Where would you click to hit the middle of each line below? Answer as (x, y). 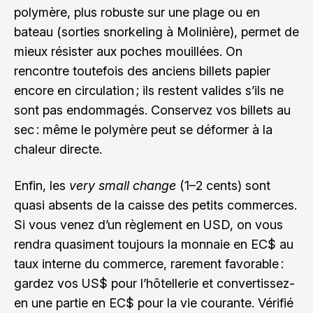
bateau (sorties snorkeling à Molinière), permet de (156, 32)
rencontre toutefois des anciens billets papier (142, 71)
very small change (123, 185)
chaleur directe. (58, 149)
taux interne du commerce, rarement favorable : (149, 264)
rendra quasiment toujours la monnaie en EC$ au (154, 244)
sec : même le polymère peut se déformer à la (143, 130)
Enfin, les (42, 185)
